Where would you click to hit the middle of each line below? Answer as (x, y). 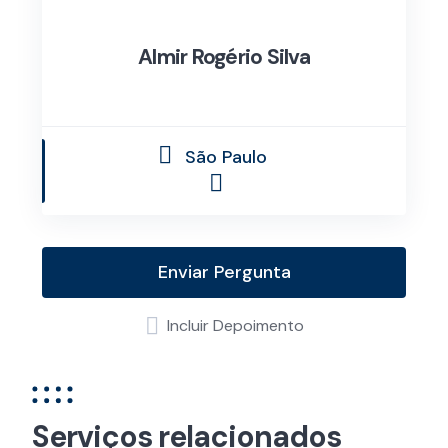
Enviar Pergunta (224, 272)
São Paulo (223, 157)
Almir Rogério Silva (224, 57)
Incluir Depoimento (235, 325)
